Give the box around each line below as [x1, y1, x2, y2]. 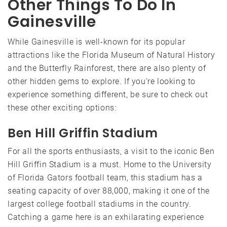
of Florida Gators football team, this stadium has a [8, 172, 203, 182]
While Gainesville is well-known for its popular [8, 36, 185, 47]
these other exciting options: [8, 102, 117, 112]
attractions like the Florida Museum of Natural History [8, 50, 215, 60]
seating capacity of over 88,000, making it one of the [8, 185, 210, 196]
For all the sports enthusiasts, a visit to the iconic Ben [8, 146, 215, 156]
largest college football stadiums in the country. [8, 199, 192, 209]
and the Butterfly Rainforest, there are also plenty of [8, 63, 206, 73]
